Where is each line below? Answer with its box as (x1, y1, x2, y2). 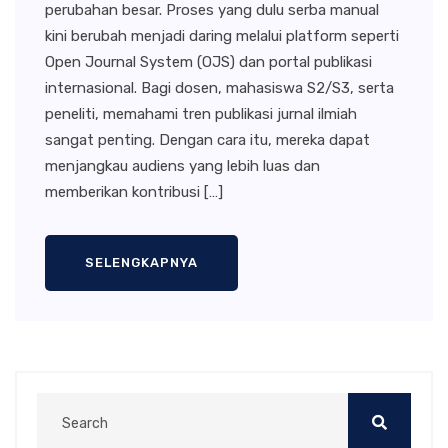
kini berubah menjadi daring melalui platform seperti (45, 26, 399, 45)
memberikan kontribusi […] (45, 182, 223, 201)
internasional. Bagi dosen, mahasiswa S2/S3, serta (45, 78, 394, 97)
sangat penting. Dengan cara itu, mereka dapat (45, 130, 370, 149)
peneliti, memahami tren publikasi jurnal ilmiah (45, 104, 357, 123)
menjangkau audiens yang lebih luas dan (45, 156, 320, 175)
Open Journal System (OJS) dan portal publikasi (45, 52, 372, 71)
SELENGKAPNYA (85, 254, 198, 270)
